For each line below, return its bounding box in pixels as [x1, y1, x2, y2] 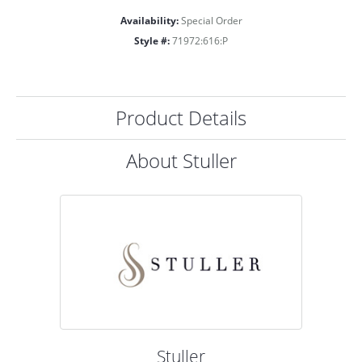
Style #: [134, 34, 170, 47]
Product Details [116, 103, 246, 131]
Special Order [180, 14, 242, 27]
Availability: [120, 14, 179, 27]
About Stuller [125, 146, 237, 174]
